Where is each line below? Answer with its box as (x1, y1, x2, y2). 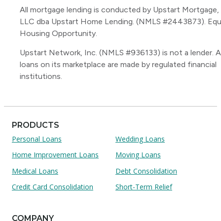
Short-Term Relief (115, 182, 172, 192)
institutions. (20, 72, 62, 81)
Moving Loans (115, 150, 161, 160)
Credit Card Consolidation (12, 182, 93, 192)
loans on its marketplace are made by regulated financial (20, 60, 217, 70)
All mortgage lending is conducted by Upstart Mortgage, (20, 5, 219, 15)
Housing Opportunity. (20, 29, 97, 38)
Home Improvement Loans (12, 150, 99, 160)
